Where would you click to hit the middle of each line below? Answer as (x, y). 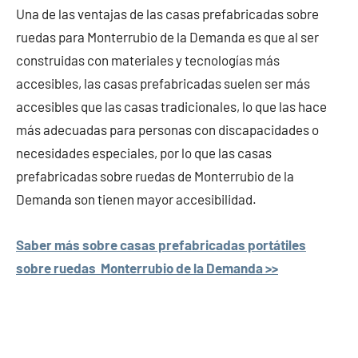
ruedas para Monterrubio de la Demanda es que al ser (167, 36)
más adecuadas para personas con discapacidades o (167, 129)
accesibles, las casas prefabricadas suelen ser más (163, 83)
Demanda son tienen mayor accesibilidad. (136, 199)
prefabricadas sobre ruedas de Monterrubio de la (155, 175)
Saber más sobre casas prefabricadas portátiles (161, 244)
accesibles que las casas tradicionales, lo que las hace (171, 106)
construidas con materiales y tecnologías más (148, 60)
